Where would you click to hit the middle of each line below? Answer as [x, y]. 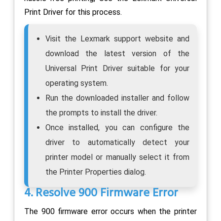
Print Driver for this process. [73, 12]
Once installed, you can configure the [117, 127]
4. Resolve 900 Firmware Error [101, 193]
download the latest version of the [117, 53]
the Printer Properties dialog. [96, 172]
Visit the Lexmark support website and [117, 38]
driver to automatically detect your [117, 142]
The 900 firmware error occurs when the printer [110, 211]
